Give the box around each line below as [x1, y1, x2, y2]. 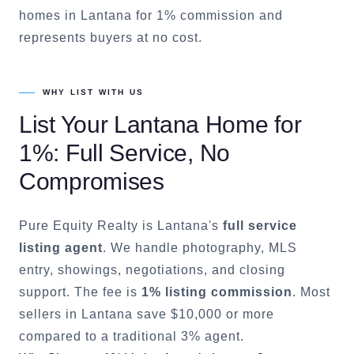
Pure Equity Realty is [19, 219, 157, 232]
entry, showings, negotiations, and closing [19, 263, 285, 277]
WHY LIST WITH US [43, 88, 144, 96]
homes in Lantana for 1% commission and [19, 9, 283, 22]
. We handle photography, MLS [103, 241, 297, 254]
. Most [292, 285, 330, 299]
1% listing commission [141, 285, 292, 299]
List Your [19, 111, 114, 137]
